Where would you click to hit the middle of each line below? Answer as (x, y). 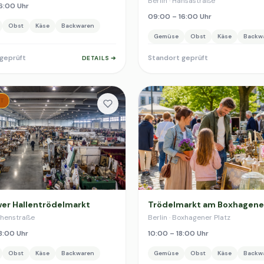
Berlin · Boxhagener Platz (189, 217)
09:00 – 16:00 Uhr (180, 16)
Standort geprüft (178, 58)
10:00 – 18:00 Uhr (178, 233)
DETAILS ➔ (99, 58)
